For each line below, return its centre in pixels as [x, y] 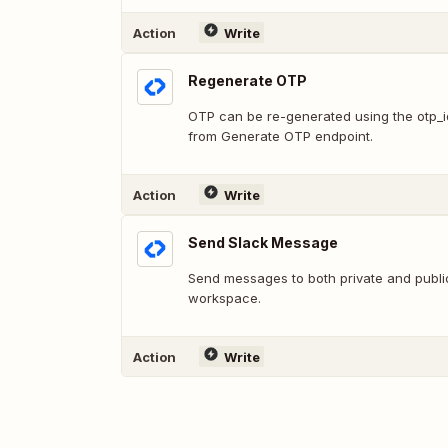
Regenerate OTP [247, 80]
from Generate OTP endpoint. [280, 136]
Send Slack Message [263, 242]
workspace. [224, 298]
